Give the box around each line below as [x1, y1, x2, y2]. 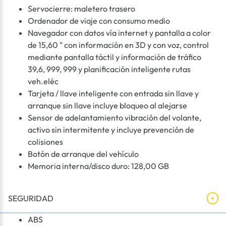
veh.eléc [28, 76, 59, 87]
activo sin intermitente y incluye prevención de [28, 125, 194, 135]
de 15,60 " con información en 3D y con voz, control [28, 40, 209, 50]
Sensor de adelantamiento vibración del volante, [28, 112, 201, 123]
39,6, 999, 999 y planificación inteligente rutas [28, 64, 191, 75]
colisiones [28, 137, 63, 147]
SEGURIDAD [8, 193, 53, 204]
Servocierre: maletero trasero [28, 4, 135, 14]
